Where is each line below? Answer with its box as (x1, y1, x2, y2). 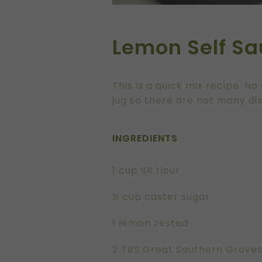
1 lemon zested (112, 216, 188, 230)
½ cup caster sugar (112, 189, 210, 204)
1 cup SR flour (112, 163, 180, 177)
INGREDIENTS (112, 131, 178, 145)
